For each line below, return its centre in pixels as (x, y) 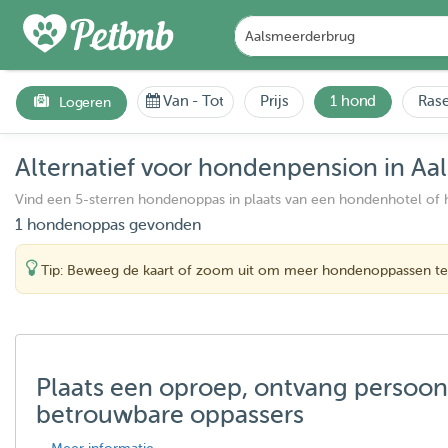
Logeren (85, 102)
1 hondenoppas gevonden (108, 225)
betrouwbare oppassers (170, 415)
